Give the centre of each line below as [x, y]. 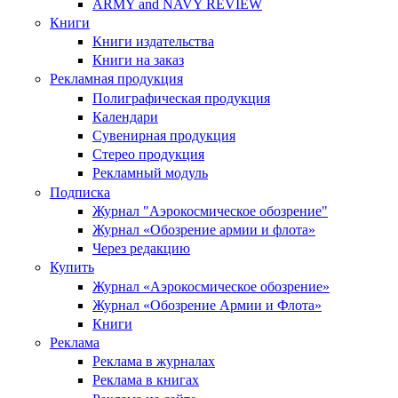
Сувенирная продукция [164, 135]
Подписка [80, 192]
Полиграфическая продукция [181, 98]
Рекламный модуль [150, 173]
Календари [125, 116]
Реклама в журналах [154, 362]
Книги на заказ [138, 60]
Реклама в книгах [146, 380]
